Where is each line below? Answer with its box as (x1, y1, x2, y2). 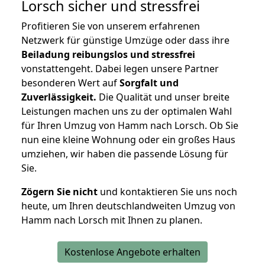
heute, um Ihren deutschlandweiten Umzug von (21, 199, 235, 213)
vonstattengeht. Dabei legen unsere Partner (21, 62, 219, 76)
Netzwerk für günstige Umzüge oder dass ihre (21, 34, 230, 47)
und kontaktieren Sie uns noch (98, 185, 237, 199)
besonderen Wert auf (21, 76, 119, 90)
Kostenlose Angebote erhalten (64, 245, 201, 259)
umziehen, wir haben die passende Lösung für (21, 147, 228, 161)
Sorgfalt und (119, 76, 179, 90)
